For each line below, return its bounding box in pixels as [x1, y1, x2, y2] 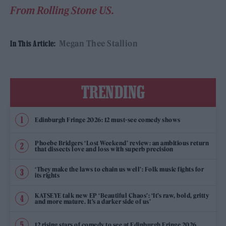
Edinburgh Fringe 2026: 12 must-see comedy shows [35, 116, 181, 124]
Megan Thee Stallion [59, 38, 138, 48]
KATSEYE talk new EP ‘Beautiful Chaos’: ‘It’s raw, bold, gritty [35, 191, 209, 199]
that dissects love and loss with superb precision [35, 145, 174, 153]
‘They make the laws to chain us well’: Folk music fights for [35, 165, 204, 173]
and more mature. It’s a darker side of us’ [35, 197, 151, 205]
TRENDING [81, 82, 145, 101]
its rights [35, 171, 60, 179]
